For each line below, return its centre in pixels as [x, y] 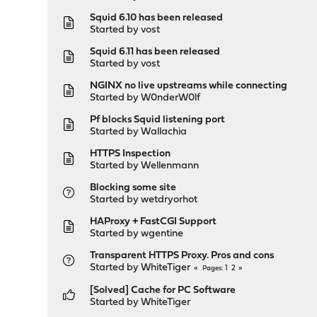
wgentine [162, 234]
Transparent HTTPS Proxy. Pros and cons [182, 256]
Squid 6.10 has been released [157, 18]
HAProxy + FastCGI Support [154, 222]
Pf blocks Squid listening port [158, 120]
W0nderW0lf [171, 98]
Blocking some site [133, 188]
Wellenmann [170, 166]
